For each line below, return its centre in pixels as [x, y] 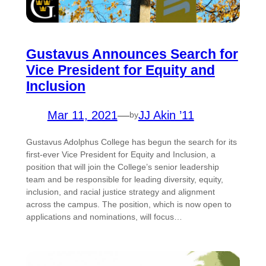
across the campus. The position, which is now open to [129, 204]
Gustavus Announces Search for [132, 54]
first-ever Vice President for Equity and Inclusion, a [121, 154]
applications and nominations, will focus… [104, 216]
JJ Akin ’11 [166, 115]
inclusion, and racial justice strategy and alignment [120, 191]
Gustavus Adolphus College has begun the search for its [131, 142]
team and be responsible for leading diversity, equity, [124, 179]
